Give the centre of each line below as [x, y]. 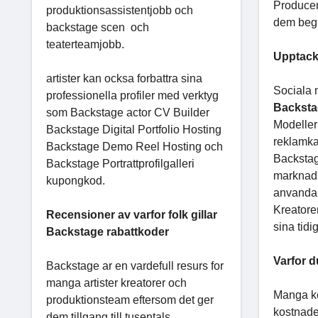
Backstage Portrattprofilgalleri [120, 163]
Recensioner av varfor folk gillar [132, 214]
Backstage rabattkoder [108, 231]
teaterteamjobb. [85, 44]
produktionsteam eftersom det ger [130, 300]
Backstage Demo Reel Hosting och [135, 146]
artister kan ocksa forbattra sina [124, 78]
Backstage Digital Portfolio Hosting [134, 129]
